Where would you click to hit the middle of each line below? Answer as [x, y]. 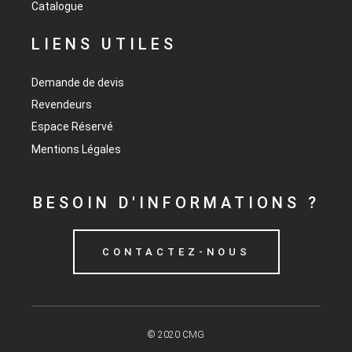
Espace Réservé [72, 127]
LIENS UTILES [104, 44]
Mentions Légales [76, 149]
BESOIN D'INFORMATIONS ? [176, 203]
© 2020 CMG [176, 335]
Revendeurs [62, 105]
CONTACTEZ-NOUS [176, 252]
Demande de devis [78, 82]
